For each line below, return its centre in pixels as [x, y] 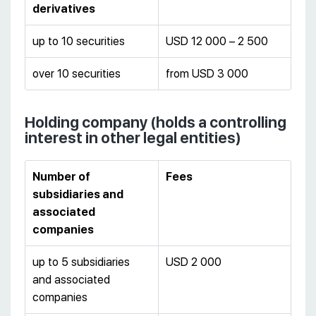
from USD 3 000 [207, 73]
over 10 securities [77, 73]
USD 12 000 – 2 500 [217, 41]
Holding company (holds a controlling [156, 122]
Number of [61, 177]
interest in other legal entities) [133, 138]
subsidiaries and [78, 195]
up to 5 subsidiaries [81, 262]
